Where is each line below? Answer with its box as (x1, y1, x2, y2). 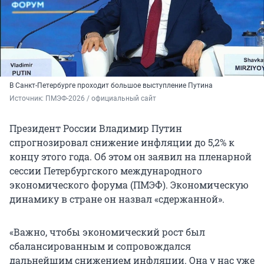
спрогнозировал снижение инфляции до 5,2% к (9, 136, 235, 149)
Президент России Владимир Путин (9, 122, 182, 135)
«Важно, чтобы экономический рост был (9, 226, 205, 239)
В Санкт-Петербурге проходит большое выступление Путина (9, 81, 213, 90)
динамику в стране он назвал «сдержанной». (9, 193, 225, 206)
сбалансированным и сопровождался (9, 240, 191, 253)
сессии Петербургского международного (9, 164, 202, 177)
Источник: (9, 94, 45, 103)
